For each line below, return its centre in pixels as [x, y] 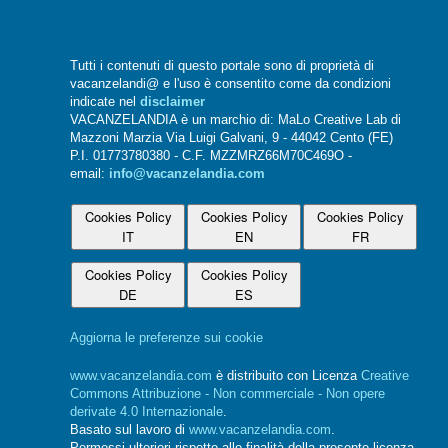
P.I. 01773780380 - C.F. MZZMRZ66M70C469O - [211, 156]
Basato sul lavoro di [129, 430]
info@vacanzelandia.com [187, 174]
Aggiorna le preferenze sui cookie [166, 338]
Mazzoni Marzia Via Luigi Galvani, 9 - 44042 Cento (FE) [231, 138]
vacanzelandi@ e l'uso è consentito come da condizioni [230, 84]
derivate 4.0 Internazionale [146, 412]
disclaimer [172, 102]
